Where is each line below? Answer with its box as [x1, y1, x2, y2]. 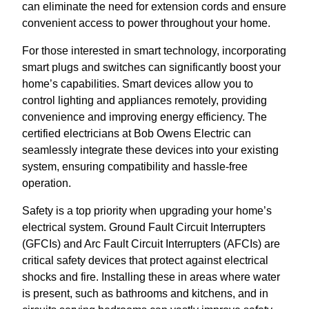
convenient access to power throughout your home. [22, 17, 270, 29]
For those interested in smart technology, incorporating [22, 44, 286, 57]
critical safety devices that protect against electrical [22, 254, 268, 266]
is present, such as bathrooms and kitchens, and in [22, 287, 268, 299]
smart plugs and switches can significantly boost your [22, 61, 281, 73]
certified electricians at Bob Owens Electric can [22, 127, 251, 139]
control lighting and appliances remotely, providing [22, 94, 267, 106]
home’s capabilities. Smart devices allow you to [22, 77, 253, 90]
